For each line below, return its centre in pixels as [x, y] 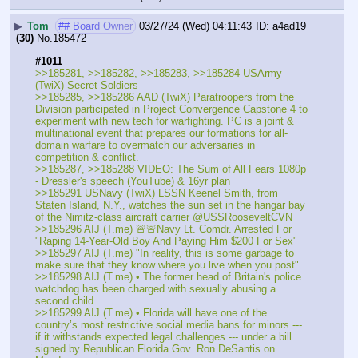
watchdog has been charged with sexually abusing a [155, 288]
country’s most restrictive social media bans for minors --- [169, 324]
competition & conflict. [87, 157]
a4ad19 [289, 26]
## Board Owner [95, 26]
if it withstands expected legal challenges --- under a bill [163, 336]
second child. [66, 300]
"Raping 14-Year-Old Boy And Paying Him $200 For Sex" [166, 241]
